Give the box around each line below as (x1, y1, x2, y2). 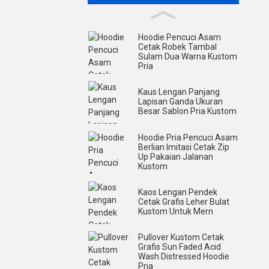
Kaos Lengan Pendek (138, 187, 217, 198)
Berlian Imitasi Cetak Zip (138, 142, 229, 152)
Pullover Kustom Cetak (138, 232, 224, 243)
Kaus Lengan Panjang (138, 87, 220, 97)
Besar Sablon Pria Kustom (138, 106, 237, 116)
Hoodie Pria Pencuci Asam (138, 132, 238, 142)
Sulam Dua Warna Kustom (138, 52, 237, 62)
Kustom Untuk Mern (138, 207, 213, 217)
